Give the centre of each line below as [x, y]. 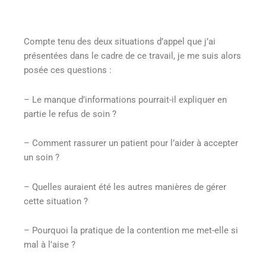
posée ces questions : [68, 70]
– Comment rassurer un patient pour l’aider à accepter [131, 143]
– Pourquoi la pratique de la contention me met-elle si [131, 231]
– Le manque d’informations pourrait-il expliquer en [125, 99]
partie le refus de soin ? [70, 114]
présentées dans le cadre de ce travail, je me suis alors [132, 56]
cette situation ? [56, 201]
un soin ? [42, 158]
